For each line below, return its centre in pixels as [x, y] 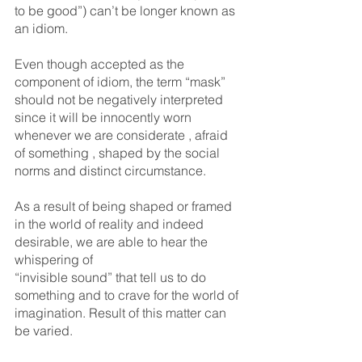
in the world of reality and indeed [111, 224]
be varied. [44, 330]
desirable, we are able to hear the [113, 242]
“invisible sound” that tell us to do [112, 277]
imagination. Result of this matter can [122, 313]
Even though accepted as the [101, 64]
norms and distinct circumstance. [110, 170]
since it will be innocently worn [105, 117]
